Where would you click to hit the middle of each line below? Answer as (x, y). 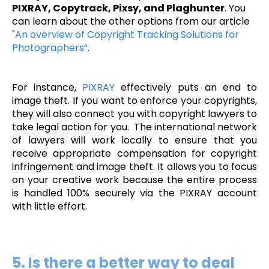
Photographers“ (50, 47)
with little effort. (50, 206)
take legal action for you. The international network (134, 127)
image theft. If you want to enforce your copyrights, (134, 100)
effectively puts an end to (189, 87)
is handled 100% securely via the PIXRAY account (134, 193)
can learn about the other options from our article (131, 21)
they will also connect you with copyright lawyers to (134, 113)
